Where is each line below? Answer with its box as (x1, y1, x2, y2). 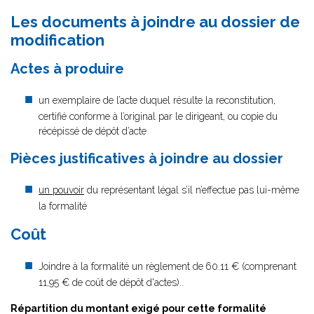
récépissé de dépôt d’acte (39, 125, 146, 137)
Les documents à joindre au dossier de (11, 13, 300, 31)
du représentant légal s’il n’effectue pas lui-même (84, 184, 299, 196)
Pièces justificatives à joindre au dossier (11, 150, 283, 167)
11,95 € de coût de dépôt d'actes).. (39, 277, 184, 288)
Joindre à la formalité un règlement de (39, 261, 203, 272)
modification (11, 31, 104, 49)
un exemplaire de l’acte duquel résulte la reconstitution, (39, 95, 275, 106)
